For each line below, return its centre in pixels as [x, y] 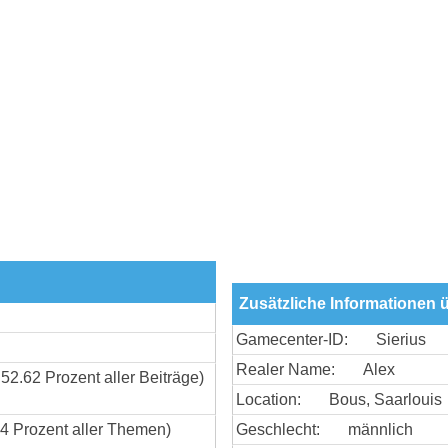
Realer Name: [285, 369]
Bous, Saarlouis [385, 399]
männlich [380, 429]
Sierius [401, 339]
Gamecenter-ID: [292, 339]
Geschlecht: [278, 429]
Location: [268, 399]
